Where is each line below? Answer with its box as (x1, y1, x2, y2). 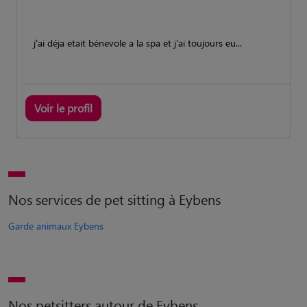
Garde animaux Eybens (8, 219, 103, 232)
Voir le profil (34, 100, 93, 115)
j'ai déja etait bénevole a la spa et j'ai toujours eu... (34, 36, 242, 49)
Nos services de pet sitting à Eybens (8, 189, 221, 208)
